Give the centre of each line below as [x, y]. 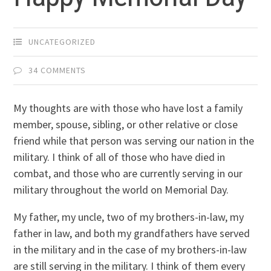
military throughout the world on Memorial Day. [121, 190]
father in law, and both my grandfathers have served [132, 233]
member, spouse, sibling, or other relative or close [126, 125]
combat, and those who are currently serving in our [128, 174]
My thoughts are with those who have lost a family [128, 108]
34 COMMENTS [57, 70]
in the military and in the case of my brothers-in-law [130, 250]
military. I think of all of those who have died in [119, 157]
